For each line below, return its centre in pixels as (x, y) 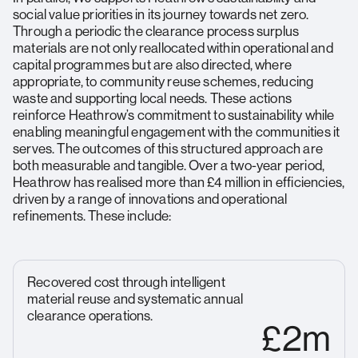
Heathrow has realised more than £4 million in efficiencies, (179, 182)
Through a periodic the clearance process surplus (156, 31)
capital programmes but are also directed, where (152, 64)
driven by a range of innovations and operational (150, 199)
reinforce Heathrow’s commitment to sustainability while (174, 115)
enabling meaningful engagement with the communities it (177, 131)
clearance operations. (90, 315)
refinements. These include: (92, 215)
